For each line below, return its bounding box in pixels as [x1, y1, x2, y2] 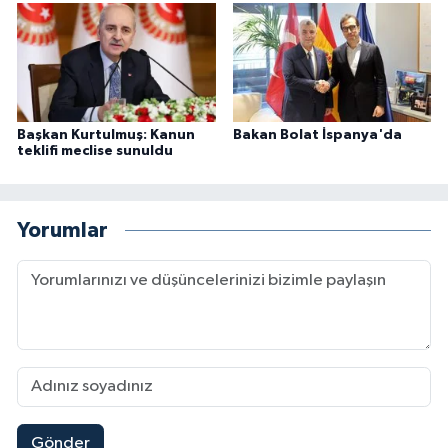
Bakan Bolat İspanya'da [232, 127, 402, 142]
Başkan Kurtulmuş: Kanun [17, 127, 195, 142]
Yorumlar [17, 220, 108, 242]
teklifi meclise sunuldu [17, 143, 173, 158]
